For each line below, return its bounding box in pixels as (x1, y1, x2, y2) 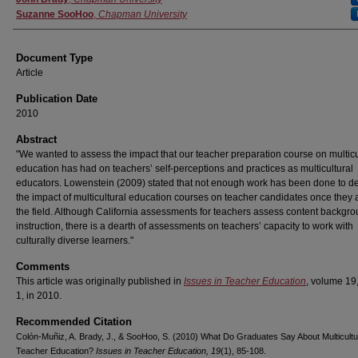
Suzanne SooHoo (16, 9, 93, 20)
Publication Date (16, 93, 97, 105)
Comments (16, 261, 70, 272)
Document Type (16, 52, 93, 64)
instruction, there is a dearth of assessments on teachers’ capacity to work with (16, 221, 353, 232)
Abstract (16, 133, 57, 145)
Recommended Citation (16, 316, 132, 328)
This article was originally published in (16, 276, 184, 287)
